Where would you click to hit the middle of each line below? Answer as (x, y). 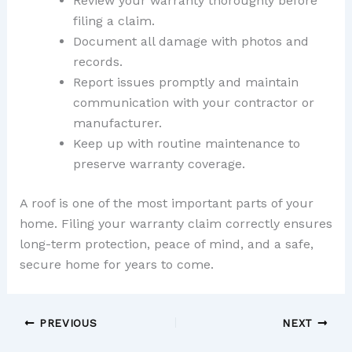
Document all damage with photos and (191, 41)
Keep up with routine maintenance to (186, 143)
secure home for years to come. (116, 264)
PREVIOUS (66, 323)
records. (97, 61)
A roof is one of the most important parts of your (166, 203)
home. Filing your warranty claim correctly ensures (176, 223)
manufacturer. (117, 123)
